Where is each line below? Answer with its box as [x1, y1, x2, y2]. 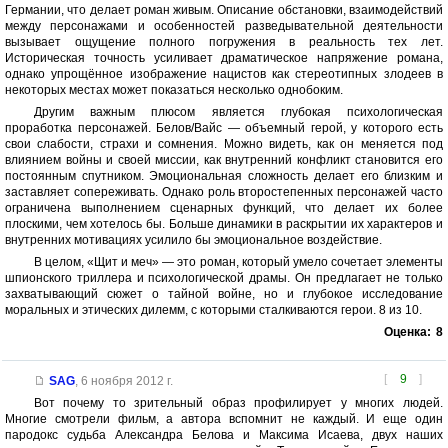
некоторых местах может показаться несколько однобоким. [5, 83, 343, 98]
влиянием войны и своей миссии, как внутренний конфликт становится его [5, 153, 443, 168]
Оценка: [384, 325, 431, 340]
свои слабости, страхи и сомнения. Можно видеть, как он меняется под [5, 137, 443, 152]
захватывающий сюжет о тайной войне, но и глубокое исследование [5, 287, 443, 302]
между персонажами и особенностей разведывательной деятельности [5, 19, 443, 34]
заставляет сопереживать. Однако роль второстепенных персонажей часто [5, 185, 443, 200]
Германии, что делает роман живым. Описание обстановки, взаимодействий [5, 3, 443, 18]
